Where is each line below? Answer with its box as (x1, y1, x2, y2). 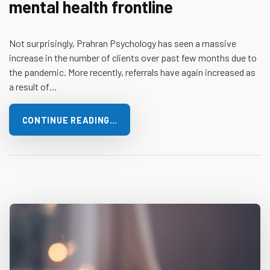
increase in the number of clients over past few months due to (9, 51, 257, 63)
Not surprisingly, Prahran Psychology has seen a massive (9, 37, 236, 49)
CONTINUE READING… (22, 115, 118, 125)
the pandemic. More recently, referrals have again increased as (9, 66, 256, 78)
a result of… (9, 80, 57, 92)
